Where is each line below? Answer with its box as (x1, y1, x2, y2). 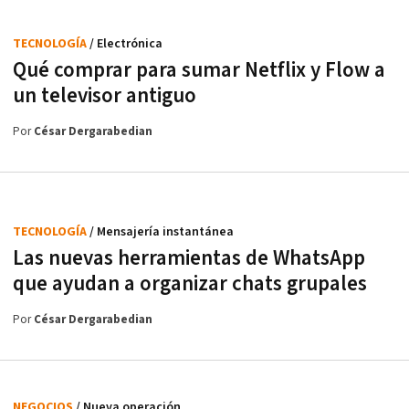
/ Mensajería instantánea (89, 223, 234, 240)
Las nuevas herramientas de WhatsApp (13, 244, 365, 272)
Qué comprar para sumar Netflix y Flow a (13, 56, 385, 84)
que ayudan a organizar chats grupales (13, 269, 367, 298)
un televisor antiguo (13, 81, 196, 110)
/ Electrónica (89, 35, 163, 52)
